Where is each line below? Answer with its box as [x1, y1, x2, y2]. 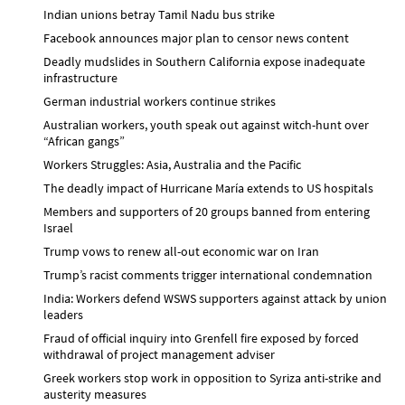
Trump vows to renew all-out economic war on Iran [43, 242, 319, 259]
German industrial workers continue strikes [43, 92, 276, 109]
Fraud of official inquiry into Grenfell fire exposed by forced [43, 329, 359, 346]
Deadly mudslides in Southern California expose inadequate [43, 52, 365, 70]
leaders [43, 306, 83, 323]
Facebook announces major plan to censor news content [43, 29, 349, 46]
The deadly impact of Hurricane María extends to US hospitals [43, 179, 373, 196]
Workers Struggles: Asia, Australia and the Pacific [43, 155, 301, 173]
